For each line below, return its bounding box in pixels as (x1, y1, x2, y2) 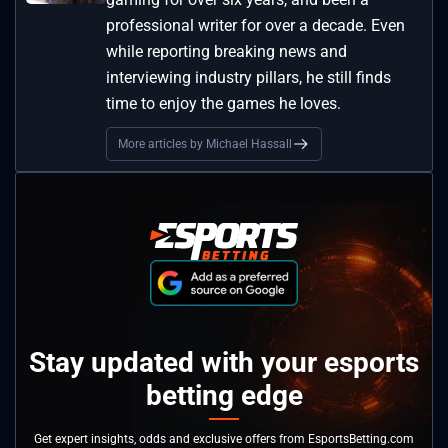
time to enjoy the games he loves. (106, 94, 341, 114)
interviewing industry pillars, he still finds (106, 68, 391, 88)
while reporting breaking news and (106, 42, 347, 62)
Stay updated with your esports (29, 346, 419, 380)
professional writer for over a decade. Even (106, 16, 405, 36)
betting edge (145, 379, 303, 413)
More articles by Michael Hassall (118, 137, 292, 152)
